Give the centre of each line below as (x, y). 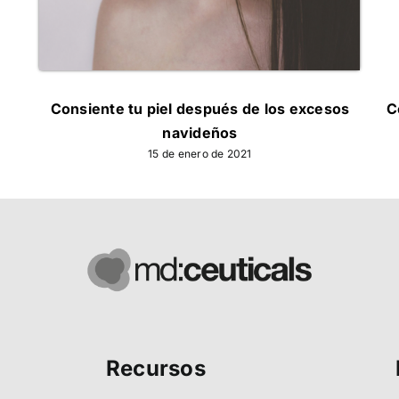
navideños (200, 133)
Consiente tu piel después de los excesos (200, 109)
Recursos (155, 369)
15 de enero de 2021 (200, 154)
